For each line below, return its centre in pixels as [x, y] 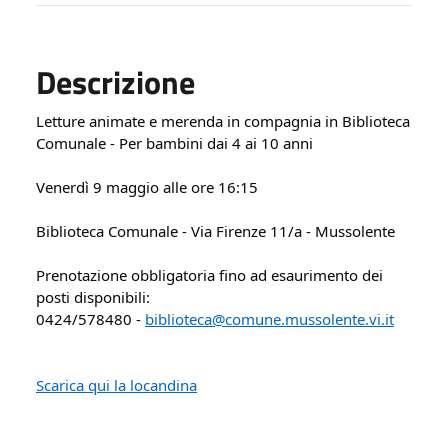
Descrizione [115, 81]
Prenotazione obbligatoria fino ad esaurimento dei [209, 274]
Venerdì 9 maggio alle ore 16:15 [147, 186]
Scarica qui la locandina [116, 384]
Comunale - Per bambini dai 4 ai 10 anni [174, 142]
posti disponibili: [93, 296]
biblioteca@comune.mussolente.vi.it [269, 318]
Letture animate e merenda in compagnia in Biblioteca [223, 120]
